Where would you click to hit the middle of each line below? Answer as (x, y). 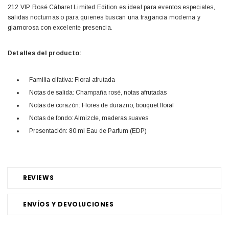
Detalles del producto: (45, 53)
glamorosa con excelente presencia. (60, 28)
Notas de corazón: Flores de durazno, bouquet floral (101, 106)
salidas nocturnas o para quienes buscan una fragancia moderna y (104, 18)
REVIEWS (39, 178)
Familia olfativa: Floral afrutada (72, 80)
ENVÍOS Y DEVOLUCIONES (68, 204)
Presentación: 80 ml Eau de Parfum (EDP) (88, 131)
